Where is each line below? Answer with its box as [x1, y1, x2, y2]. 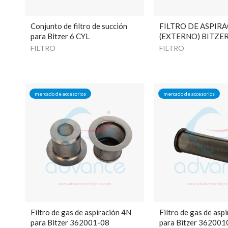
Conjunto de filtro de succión [31, 21, 127, 31]
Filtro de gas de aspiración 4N [31, 208, 131, 217]
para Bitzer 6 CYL [31, 32, 90, 41]
